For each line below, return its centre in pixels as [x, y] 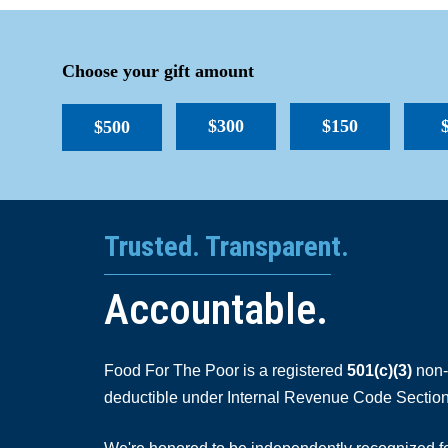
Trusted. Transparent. [226, 246]
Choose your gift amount [158, 70]
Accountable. [216, 309]
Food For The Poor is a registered [225, 370]
